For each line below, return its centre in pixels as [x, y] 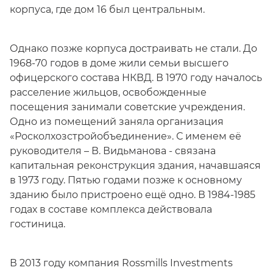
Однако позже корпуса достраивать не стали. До [133, 48]
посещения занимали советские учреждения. [127, 107]
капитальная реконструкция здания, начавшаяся [135, 165]
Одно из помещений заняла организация [117, 122]
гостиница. [37, 224]
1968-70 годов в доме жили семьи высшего [119, 63]
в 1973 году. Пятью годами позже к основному [126, 180]
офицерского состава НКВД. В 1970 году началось [136, 78]
